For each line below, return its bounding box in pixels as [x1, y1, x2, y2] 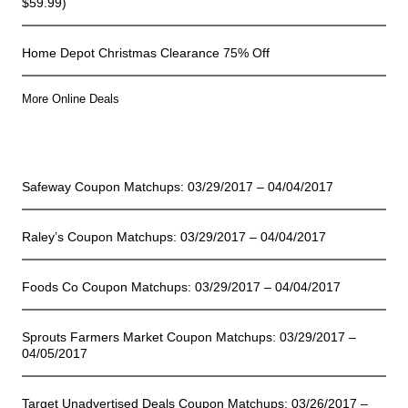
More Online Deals [22, 92, 119, 107]
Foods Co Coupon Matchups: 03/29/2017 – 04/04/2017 [22, 280, 341, 295]
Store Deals [161, 141, 247, 160]
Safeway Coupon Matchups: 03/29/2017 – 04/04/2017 [22, 179, 333, 195]
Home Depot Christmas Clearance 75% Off [22, 46, 270, 61]
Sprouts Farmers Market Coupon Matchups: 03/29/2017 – [22, 330, 356, 345]
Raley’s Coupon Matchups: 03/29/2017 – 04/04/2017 [22, 229, 326, 245]
